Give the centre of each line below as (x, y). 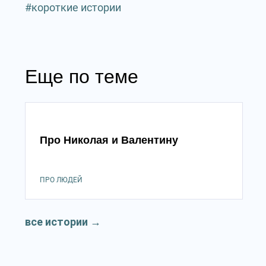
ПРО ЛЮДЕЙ (61, 180)
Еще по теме (82, 77)
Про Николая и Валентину (109, 140)
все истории (56, 222)
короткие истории (76, 7)
